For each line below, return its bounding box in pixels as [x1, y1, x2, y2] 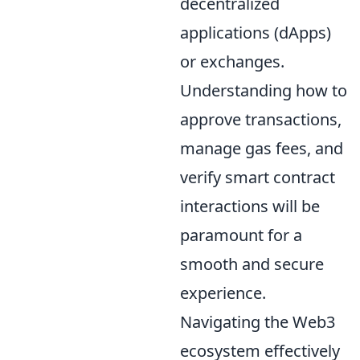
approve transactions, [180, 108, 342, 130]
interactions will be [180, 194, 320, 217]
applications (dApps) [180, 21, 331, 43]
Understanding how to [180, 79, 347, 101]
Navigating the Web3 [180, 310, 335, 333]
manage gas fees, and [180, 137, 343, 159]
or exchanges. [180, 50, 284, 72]
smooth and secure [180, 252, 324, 275]
